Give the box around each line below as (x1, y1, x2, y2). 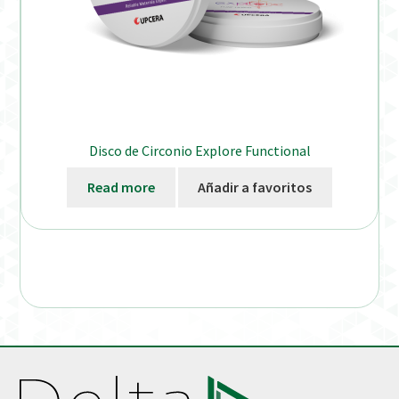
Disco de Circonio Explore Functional (88, 142, 311, 160)
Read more (86, 177, 155, 196)
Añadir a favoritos (198, 177, 313, 196)
